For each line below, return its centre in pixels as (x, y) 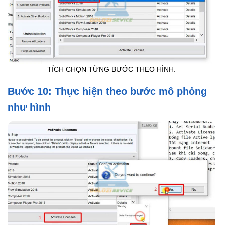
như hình (29, 108)
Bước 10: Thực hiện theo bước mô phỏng (107, 92)
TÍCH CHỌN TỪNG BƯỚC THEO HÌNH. (111, 69)
